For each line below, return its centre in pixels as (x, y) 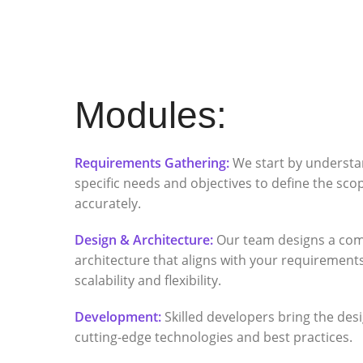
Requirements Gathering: (152, 162)
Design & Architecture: (144, 239)
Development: (118, 316)
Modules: (151, 115)
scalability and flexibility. (148, 280)
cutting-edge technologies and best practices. (214, 337)
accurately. (108, 203)
